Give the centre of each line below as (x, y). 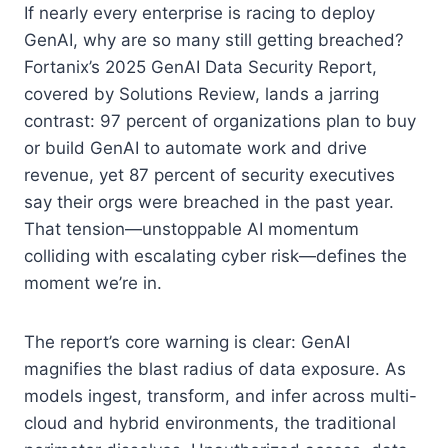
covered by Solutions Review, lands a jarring (201, 93)
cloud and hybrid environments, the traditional (210, 422)
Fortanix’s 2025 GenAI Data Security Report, (200, 66)
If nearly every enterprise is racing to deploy (199, 12)
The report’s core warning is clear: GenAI (187, 341)
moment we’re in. (93, 282)
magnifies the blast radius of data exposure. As (215, 368)
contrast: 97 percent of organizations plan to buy (220, 120)
